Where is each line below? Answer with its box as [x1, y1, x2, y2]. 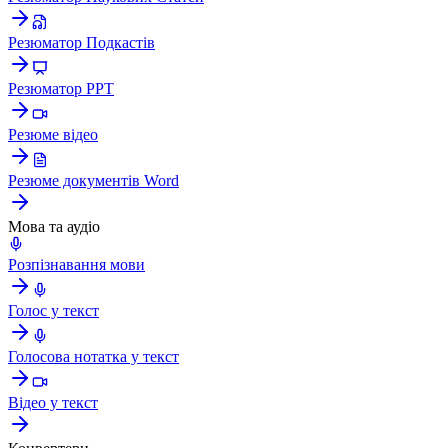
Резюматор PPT [8, 79, 114, 97]
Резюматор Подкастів [8, 33, 155, 51]
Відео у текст [8, 393, 98, 411]
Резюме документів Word [8, 171, 179, 189]
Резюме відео [8, 125, 98, 143]
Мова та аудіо [8, 217, 100, 235]
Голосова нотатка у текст [8, 347, 179, 365]
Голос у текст [8, 301, 99, 319]
